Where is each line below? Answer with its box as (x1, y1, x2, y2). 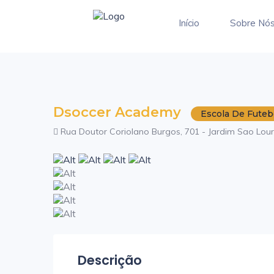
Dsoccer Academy (53, 104, 185, 120)
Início (179, 17, 199, 29)
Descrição (78, 251, 142, 269)
